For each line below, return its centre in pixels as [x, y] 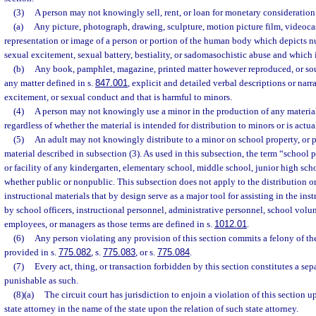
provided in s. [31, 252]
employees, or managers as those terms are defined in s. [109, 224]
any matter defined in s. [50, 83]
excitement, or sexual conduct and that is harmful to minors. [118, 97]
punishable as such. [41, 280]
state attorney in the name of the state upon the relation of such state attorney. [151, 309]
